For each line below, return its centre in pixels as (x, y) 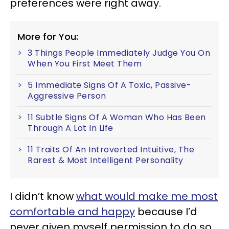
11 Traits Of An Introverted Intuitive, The (111, 149)
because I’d (166, 211)
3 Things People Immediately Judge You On (119, 53)
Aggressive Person (67, 96)
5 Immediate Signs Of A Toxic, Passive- (109, 85)
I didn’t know (43, 196)
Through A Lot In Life (71, 128)
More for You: (48, 36)
